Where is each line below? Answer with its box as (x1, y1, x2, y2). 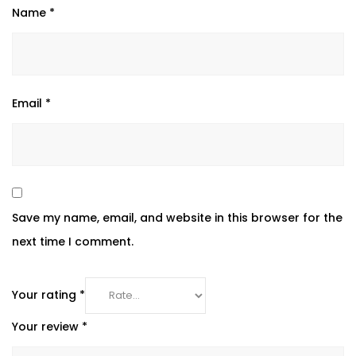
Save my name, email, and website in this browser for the (12, 210, 342, 226)
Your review (12, 319, 82, 335)
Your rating (12, 287, 79, 304)
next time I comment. (12, 234, 133, 250)
